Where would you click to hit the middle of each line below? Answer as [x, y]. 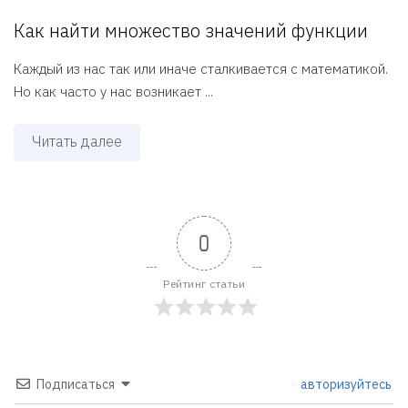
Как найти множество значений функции [191, 30]
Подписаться [76, 384]
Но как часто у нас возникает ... [113, 91]
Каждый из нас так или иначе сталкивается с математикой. [201, 68]
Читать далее [77, 141]
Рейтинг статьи [204, 283]
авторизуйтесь [345, 384]
